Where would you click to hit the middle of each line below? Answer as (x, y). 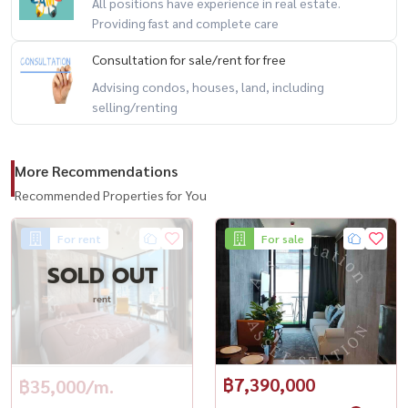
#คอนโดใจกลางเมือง (67, 63)
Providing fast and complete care (185, 22)
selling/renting (135, 106)
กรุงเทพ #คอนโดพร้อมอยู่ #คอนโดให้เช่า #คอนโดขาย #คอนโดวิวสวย (197, 39)
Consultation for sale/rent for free (189, 59)
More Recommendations (96, 170)
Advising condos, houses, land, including (208, 86)
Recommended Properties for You (111, 194)
